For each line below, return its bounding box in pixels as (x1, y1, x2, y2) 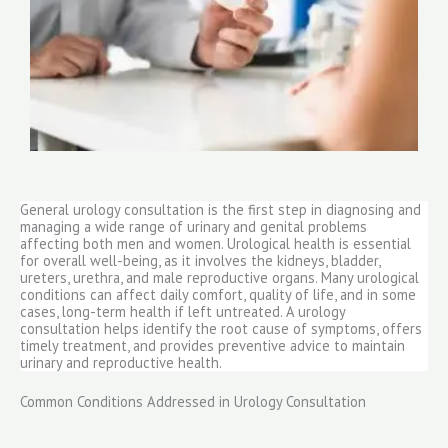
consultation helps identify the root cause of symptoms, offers (20, 318, 422, 338)
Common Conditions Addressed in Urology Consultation (20, 391, 366, 411)
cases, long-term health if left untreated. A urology (20, 301, 345, 321)
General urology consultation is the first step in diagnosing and (20, 199, 421, 219)
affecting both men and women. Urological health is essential (20, 233, 411, 253)
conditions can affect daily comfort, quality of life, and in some (20, 284, 416, 304)
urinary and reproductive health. (20, 352, 222, 372)
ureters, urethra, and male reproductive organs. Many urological (20, 267, 419, 287)
